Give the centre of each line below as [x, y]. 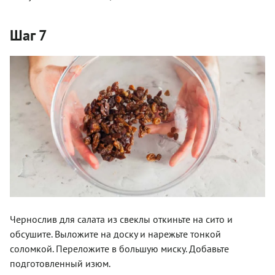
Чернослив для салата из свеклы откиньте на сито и [121, 219]
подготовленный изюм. [60, 263]
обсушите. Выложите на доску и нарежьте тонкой [115, 234]
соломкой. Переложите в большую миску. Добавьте [119, 248]
